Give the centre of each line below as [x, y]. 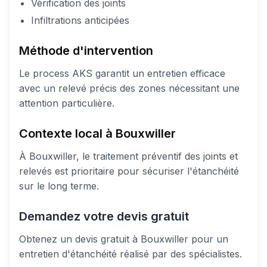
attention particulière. [67, 103]
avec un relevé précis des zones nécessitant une [129, 88]
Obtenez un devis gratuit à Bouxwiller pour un [124, 239]
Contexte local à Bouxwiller [97, 133]
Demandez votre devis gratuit [104, 216]
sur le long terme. [59, 186]
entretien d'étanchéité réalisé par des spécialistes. [131, 254]
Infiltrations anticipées [80, 20]
